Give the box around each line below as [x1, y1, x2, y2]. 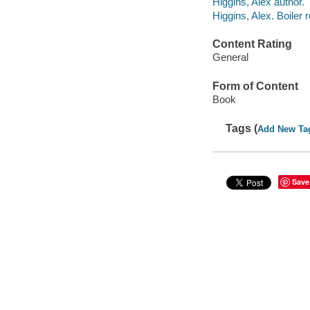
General [212, 51, 248, 64]
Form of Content [212, 80, 298, 92]
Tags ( [226, 122, 258, 134]
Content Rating [212, 37, 292, 50]
